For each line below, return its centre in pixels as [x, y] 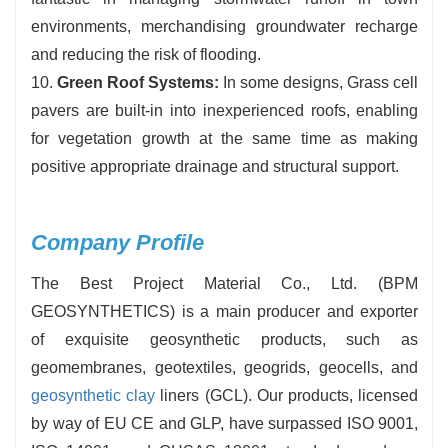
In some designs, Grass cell [321, 83]
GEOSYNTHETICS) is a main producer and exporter [225, 312]
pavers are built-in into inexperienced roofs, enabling [225, 111]
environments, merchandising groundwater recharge [225, 27]
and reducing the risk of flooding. [146, 55]
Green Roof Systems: [140, 83]
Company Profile [117, 243]
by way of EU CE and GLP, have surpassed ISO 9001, [225, 424]
